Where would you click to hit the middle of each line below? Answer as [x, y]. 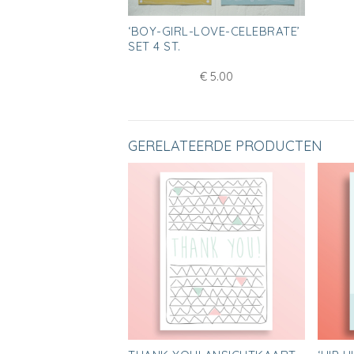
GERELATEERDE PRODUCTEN [225, 146]
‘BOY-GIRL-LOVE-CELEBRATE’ [214, 32]
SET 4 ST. [154, 47]
